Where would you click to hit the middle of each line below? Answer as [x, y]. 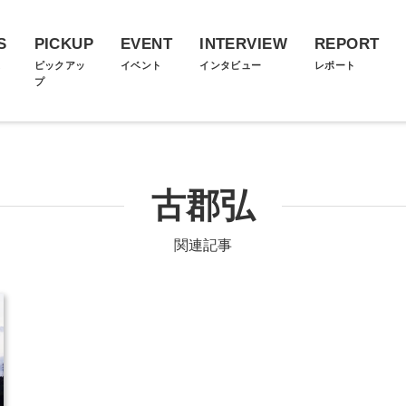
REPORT [347, 44]
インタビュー [231, 65]
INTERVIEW [243, 44]
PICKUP [64, 44]
